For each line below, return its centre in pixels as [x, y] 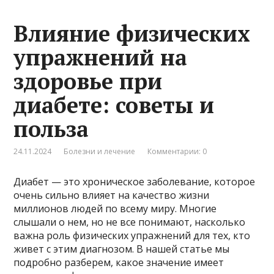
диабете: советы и [114, 105]
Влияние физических [132, 33]
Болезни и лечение [100, 151]
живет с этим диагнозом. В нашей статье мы [122, 249]
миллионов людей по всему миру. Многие [115, 209]
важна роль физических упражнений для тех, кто [132, 235]
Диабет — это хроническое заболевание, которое [135, 182]
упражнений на [101, 57]
